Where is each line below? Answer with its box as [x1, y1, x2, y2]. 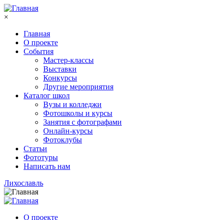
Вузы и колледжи [43, 100, 102, 109]
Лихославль [4, 179, 43, 187]
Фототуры [24, 153, 58, 162]
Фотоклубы [43, 136, 82, 144]
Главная [24, 29, 50, 38]
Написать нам [24, 162, 70, 170]
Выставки [43, 65, 77, 73]
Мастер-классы [43, 56, 94, 64]
